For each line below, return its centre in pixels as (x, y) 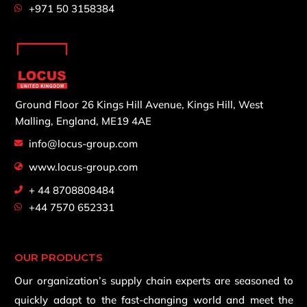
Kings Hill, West (225, 104)
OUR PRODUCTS (59, 257)
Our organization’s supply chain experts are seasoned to (154, 280)
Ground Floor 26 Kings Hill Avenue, (101, 104)
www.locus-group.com (83, 167)
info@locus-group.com (83, 143)
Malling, (36, 121)
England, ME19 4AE (104, 121)
